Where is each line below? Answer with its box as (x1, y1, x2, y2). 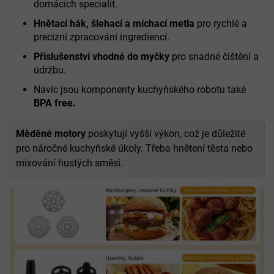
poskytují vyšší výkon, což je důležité (86, 128, 245, 140)
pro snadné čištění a (169, 51, 259, 63)
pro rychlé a (194, 18, 247, 30)
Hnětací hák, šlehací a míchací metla (34, 18, 194, 30)
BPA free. (34, 97, 76, 109)
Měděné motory (16, 128, 86, 140)
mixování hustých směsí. (16, 157, 123, 169)
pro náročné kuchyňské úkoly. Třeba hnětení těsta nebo (16, 143, 253, 155)
